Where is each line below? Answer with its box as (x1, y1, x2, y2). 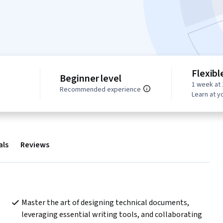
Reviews (20, 139, 49, 151)
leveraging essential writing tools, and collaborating (21, 209, 202, 221)
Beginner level (59, 72, 122, 86)
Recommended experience (59, 85, 141, 95)
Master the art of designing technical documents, (21, 197, 189, 209)
